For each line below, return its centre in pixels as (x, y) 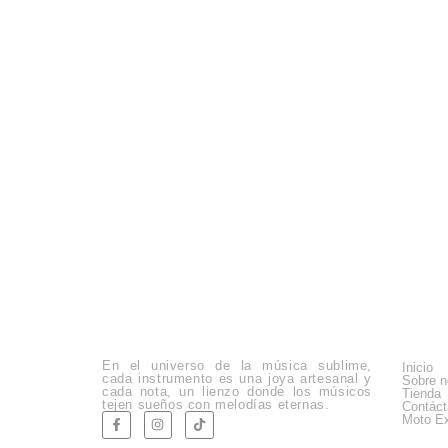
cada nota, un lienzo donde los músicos (237, 391)
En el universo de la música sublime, (237, 365)
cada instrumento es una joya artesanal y (237, 378)
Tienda (421, 393)
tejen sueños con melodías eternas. (216, 404)
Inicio (417, 367)
